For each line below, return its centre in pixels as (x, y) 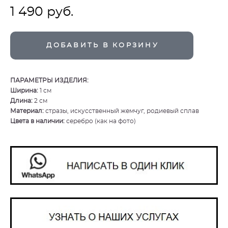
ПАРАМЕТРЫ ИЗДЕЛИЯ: (49, 80)
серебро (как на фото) (101, 121)
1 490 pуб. (42, 12)
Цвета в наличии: (38, 121)
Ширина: (25, 91)
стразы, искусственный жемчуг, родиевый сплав (122, 111)
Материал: (28, 111)
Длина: (22, 101)
